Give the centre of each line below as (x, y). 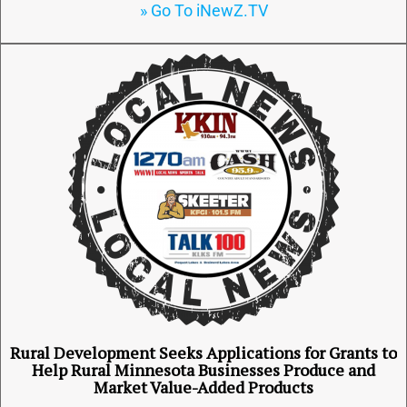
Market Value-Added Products (203, 387)
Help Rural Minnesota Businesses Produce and (203, 370)
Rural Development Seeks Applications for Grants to (203, 352)
